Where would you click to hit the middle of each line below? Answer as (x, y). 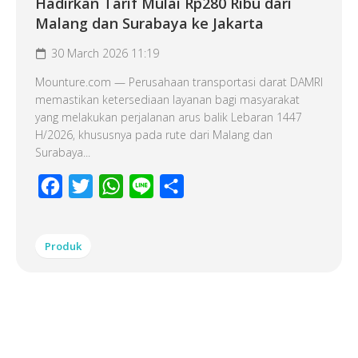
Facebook (91, 186)
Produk (63, 246)
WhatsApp (152, 186)
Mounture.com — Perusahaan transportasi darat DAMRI (179, 82)
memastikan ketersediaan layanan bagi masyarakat (167, 99)
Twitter (112, 186)
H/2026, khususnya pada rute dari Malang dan (154, 135)
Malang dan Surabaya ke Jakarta (149, 23)
